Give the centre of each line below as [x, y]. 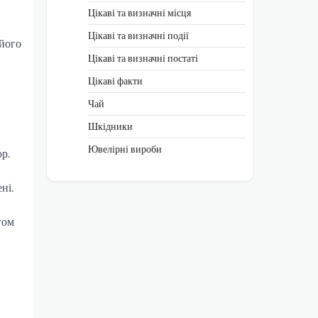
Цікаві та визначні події [138, 35]
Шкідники [110, 126]
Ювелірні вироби [125, 149]
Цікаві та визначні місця [139, 12]
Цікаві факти [115, 81]
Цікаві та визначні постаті [143, 58]
